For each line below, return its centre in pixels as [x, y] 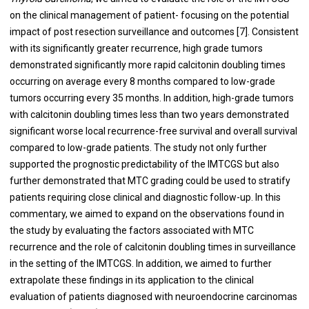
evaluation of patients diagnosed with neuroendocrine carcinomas [153, 297]
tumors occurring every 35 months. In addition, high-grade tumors [151, 98]
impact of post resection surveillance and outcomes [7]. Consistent [154, 32]
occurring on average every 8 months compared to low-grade [142, 81]
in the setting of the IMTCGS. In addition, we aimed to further [140, 263]
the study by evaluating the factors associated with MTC [131, 230]
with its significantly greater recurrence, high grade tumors [136, 48]
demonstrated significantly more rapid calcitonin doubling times [147, 65]
